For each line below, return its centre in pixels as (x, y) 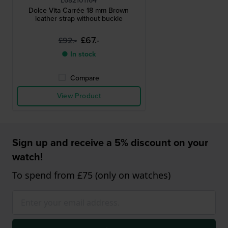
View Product (79, 96)
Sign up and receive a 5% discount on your (110, 143)
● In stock (79, 54)
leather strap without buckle (79, 19)
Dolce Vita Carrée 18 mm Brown (79, 11)
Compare (85, 78)
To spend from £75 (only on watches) (91, 175)
